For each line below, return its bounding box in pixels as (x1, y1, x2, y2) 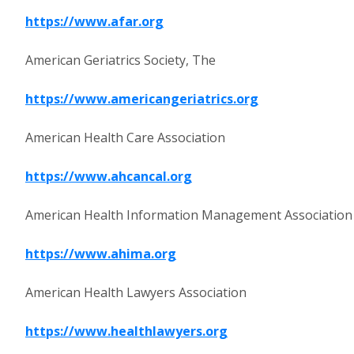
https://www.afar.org (25, 13, 164, 30)
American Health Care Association (25, 129, 225, 146)
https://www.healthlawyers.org (25, 322, 228, 340)
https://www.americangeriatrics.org (25, 90, 258, 107)
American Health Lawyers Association (25, 284, 247, 301)
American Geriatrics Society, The (25, 51, 216, 69)
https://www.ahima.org (25, 245, 176, 262)
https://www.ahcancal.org (25, 168, 192, 185)
